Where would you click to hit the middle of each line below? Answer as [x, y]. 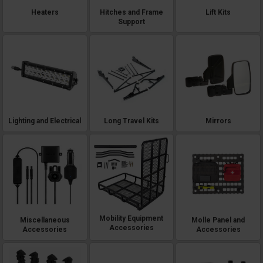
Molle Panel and [218, 220]
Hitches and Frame [131, 13]
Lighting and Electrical [45, 121]
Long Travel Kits [131, 121]
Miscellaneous [45, 220]
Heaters [45, 13]
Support [131, 22]
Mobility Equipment [131, 218]
